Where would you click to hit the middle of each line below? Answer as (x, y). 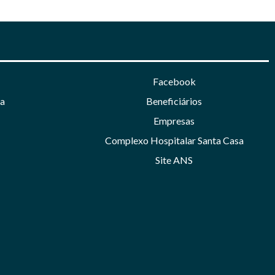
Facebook (174, 81)
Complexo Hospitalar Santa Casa (174, 140)
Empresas (174, 120)
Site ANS (174, 160)
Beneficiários (174, 101)
